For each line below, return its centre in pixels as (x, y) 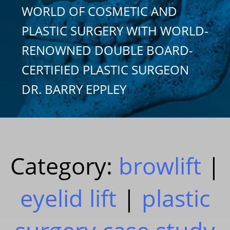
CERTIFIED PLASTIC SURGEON (105, 69)
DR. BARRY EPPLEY (74, 89)
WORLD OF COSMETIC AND (99, 11)
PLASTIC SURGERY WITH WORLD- (115, 30)
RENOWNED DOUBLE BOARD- (107, 50)
